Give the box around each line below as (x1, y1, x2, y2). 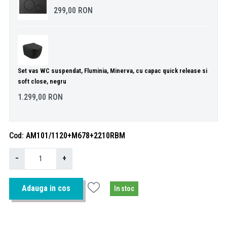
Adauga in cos (22, 183, 70, 194)
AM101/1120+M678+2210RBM (26, 130, 125, 140)
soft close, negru (18, 77, 66, 85)
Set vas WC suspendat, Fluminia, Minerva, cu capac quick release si (18, 66, 207, 74)
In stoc (114, 184, 134, 193)
